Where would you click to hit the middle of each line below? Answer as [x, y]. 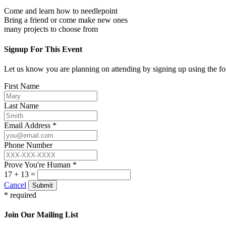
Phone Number [28, 145]
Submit [43, 185]
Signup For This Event [43, 49]
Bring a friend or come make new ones [66, 20]
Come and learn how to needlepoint [61, 11]
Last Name [21, 105]
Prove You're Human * [40, 164]
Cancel [15, 185]
